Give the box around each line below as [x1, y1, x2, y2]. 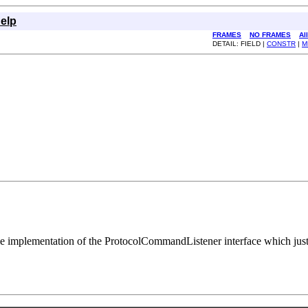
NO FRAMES [250, 31, 291, 38]
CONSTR [267, 40, 296, 47]
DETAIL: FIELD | [212, 40, 267, 47]
